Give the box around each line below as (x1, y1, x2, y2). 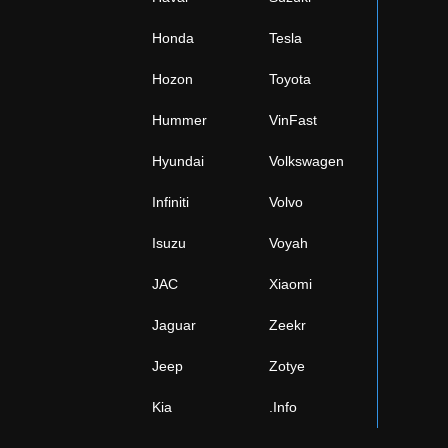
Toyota (269, 71, 311, 87)
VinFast (269, 112, 317, 128)
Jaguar (152, 317, 196, 333)
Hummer (152, 112, 207, 128)
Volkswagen (269, 153, 344, 169)
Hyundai (152, 153, 204, 169)
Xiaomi (269, 276, 312, 292)
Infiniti (152, 194, 189, 210)
